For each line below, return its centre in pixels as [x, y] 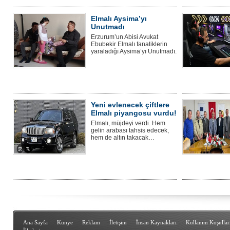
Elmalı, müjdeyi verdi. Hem [128, 123]
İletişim [118, 222]
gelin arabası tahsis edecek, [130, 130]
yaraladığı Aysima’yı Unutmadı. [134, 51]
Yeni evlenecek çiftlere [130, 104]
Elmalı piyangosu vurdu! [134, 113]
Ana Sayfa [35, 222]
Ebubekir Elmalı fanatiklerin [129, 44]
